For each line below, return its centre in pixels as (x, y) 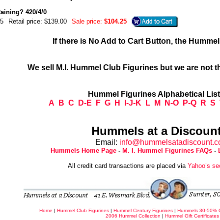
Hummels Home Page (83, 151)
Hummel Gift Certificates (192, 216)
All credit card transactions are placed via (128, 166)
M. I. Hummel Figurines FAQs (167, 151)
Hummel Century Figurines (143, 210)
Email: (107, 142)
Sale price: (87, 21)
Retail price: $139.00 (37, 21)
